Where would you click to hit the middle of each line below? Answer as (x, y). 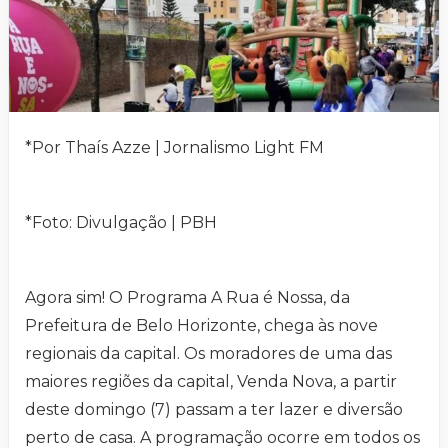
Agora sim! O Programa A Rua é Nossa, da (187, 297)
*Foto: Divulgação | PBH (121, 222)
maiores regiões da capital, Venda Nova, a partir (211, 381)
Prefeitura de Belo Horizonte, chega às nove (201, 325)
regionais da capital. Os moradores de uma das (208, 353)
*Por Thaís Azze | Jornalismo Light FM (174, 147)
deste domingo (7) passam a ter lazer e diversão (214, 409)
